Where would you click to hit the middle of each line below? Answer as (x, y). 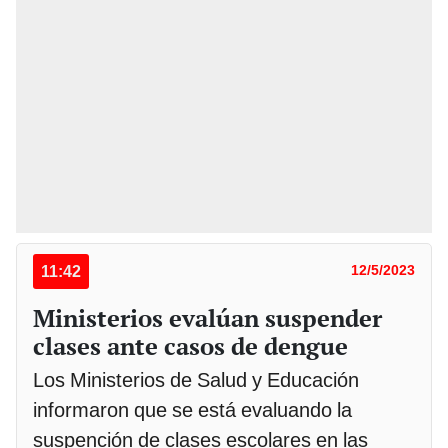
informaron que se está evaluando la (192, 409)
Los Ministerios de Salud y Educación (196, 379)
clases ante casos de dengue (190, 345)
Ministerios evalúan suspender (207, 317)
